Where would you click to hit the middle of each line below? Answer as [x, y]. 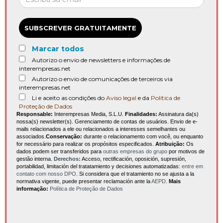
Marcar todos [58, 49]
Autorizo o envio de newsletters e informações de [101, 60]
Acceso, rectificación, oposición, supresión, [133, 159]
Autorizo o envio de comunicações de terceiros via [102, 79]
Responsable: [35, 114]
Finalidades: [141, 114]
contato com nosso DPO [46, 174]
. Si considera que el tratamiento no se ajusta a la [135, 174]
